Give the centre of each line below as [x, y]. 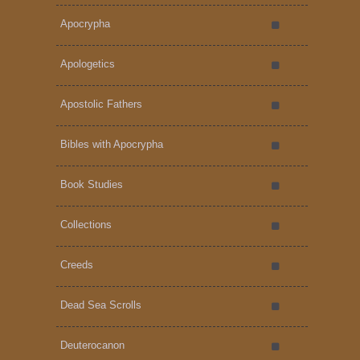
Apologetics [88, 63]
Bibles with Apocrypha [112, 144]
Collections [86, 224]
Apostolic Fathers [101, 104]
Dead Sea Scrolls [101, 305]
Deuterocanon [92, 345]
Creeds [77, 264]
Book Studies [92, 184]
